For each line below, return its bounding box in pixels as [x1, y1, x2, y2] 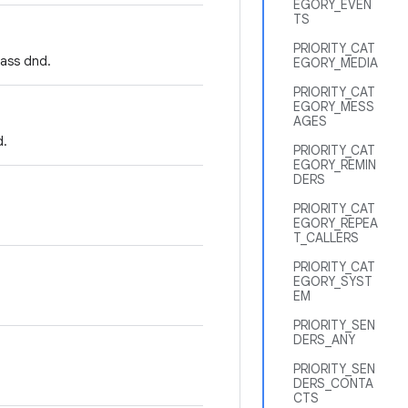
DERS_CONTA [293, 375, 373, 392]
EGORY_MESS [293, 98, 374, 115]
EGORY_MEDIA [293, 55, 378, 71]
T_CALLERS [293, 229, 359, 246]
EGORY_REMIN [293, 157, 376, 173]
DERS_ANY [293, 331, 355, 348]
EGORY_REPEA [293, 215, 378, 231]
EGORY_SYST [293, 273, 372, 290]
